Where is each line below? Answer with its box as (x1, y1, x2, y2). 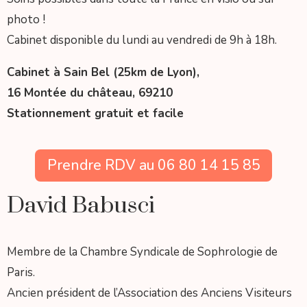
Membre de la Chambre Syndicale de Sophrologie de (7, 244, 278, 260)
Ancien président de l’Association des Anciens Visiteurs (7, 285, 292, 301)
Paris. (7, 265, 35, 280)
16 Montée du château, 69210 (7, 85, 173, 101)
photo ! (7, 12, 45, 28)
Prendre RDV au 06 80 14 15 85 (47, 156, 260, 175)
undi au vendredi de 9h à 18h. (126, 32, 277, 49)
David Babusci (7, 191, 155, 220)
